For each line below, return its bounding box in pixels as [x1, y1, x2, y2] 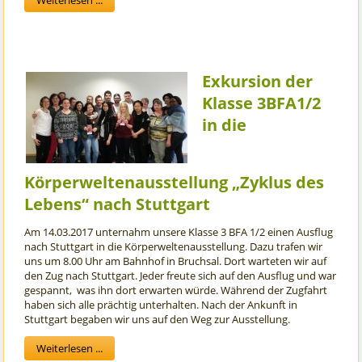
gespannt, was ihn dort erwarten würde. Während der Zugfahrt [24, 283, 328, 298]
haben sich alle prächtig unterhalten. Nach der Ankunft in [24, 297, 298, 313]
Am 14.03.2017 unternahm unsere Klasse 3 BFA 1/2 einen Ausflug [24, 225, 334, 240]
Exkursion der [202, 70, 314, 93]
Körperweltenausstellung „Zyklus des [24, 171, 325, 194]
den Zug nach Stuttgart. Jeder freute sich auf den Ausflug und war [24, 268, 337, 284]
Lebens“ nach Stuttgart [24, 193, 211, 216]
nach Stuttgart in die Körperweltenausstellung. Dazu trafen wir [24, 239, 323, 255]
